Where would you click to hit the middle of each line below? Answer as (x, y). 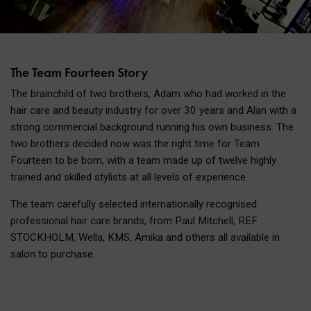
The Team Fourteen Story (79, 72)
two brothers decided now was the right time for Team (135, 144)
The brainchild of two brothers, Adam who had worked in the (148, 94)
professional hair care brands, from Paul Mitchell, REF (134, 221)
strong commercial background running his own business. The (152, 127)
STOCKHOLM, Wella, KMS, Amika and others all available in (145, 238)
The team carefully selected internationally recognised (133, 204)
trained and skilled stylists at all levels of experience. (129, 177)
